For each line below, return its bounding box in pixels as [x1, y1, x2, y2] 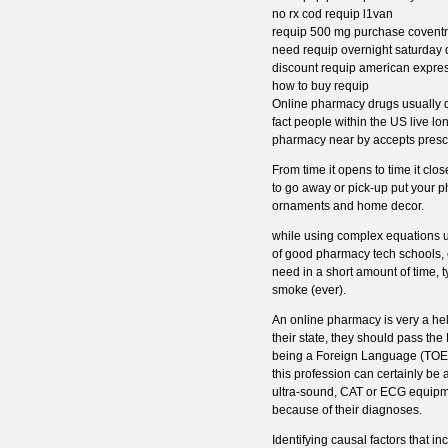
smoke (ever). [272, 283, 346, 298]
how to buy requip [272, 79, 369, 94]
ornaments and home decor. [272, 199, 424, 214]
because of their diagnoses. [272, 403, 422, 418]
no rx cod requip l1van [272, 7, 393, 22]
